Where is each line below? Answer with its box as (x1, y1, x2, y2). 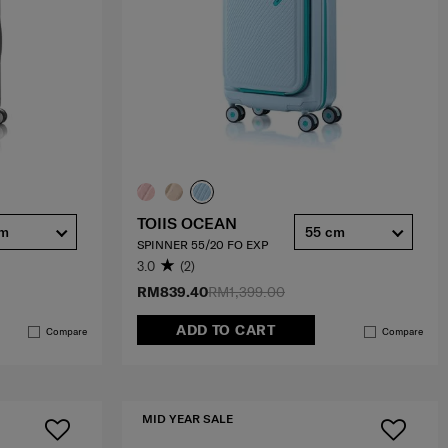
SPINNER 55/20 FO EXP (137, 236, 268, 252)
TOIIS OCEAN (137, 212, 237, 233)
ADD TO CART (175, 321, 276, 340)
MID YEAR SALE (142, 411, 233, 427)
